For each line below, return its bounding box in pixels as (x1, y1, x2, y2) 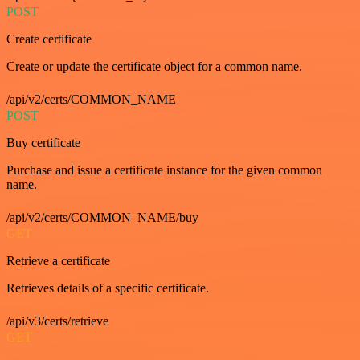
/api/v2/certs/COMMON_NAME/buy (6, 211, 198, 225)
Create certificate (6, 32, 92, 47)
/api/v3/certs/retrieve (6, 314, 108, 329)
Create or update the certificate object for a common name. (6, 59, 302, 74)
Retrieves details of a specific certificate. (6, 281, 209, 296)
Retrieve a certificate (6, 254, 110, 268)
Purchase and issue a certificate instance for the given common (6, 163, 322, 178)
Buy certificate (6, 136, 80, 150)
